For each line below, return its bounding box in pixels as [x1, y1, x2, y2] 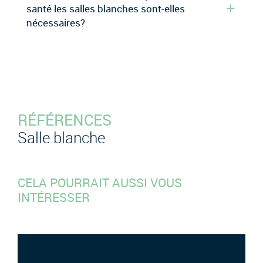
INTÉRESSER [18, 188, 90, 205]
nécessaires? [26, 15, 85, 29]
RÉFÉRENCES [18, 109, 112, 130]
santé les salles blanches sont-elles [26, 1, 185, 15]
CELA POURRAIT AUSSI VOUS [18, 174, 182, 191]
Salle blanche [18, 127, 105, 147]
